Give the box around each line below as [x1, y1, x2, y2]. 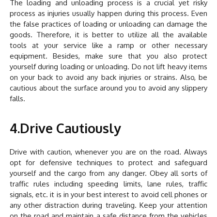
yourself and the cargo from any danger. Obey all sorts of [10, 169, 207, 178]
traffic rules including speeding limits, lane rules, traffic [10, 179, 207, 189]
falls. [10, 94, 25, 104]
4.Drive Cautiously [10, 120, 121, 137]
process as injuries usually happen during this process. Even [10, 9, 207, 18]
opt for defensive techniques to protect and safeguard [10, 158, 207, 168]
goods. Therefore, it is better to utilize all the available [10, 30, 207, 40]
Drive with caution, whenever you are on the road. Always [10, 147, 207, 157]
